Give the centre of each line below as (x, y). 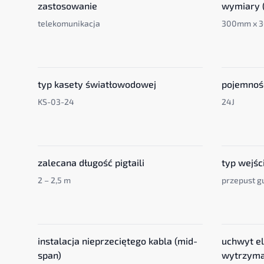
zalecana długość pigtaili (91, 162)
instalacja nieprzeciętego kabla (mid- (118, 241)
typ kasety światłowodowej (97, 84)
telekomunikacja (69, 23)
